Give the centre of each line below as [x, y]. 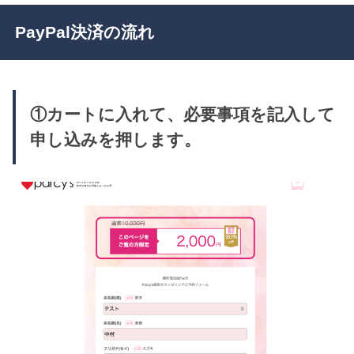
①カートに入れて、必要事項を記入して [182, 115]
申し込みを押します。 [115, 140]
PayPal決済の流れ [85, 32]
